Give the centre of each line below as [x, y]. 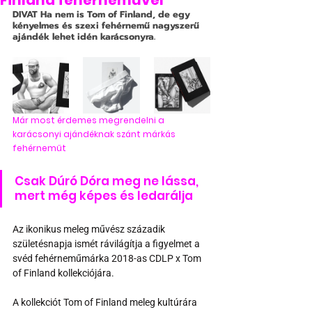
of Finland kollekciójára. [63, 273]
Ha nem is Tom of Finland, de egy [115, 14]
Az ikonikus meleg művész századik [90, 229]
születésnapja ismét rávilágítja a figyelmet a [107, 244]
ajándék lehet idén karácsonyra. [84, 37]
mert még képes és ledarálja [104, 196]
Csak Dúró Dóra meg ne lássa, [108, 181]
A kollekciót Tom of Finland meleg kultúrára [106, 302]
